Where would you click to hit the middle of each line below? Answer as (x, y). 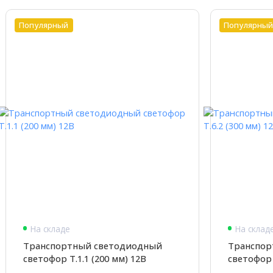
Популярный (44, 25)
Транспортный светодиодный (92, 245)
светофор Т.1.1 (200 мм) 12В (84, 258)
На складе (50, 229)
